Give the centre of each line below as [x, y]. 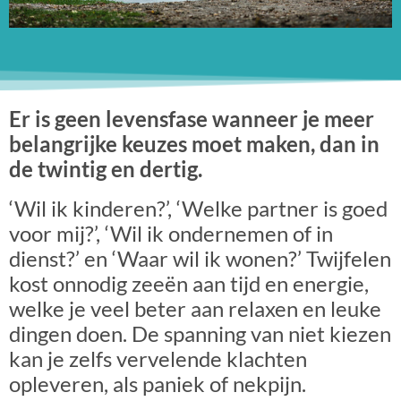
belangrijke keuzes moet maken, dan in [194, 144]
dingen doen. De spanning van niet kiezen [200, 334]
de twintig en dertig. [106, 169]
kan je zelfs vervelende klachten [158, 359]
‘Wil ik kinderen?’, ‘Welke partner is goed [198, 209]
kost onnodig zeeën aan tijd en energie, [189, 284]
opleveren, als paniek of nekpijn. [158, 384]
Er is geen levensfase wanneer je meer [192, 119]
